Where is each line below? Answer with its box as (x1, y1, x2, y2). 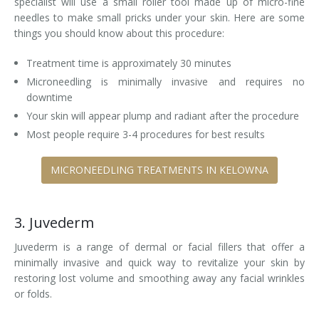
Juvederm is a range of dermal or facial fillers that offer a (14, 240, 305, 253)
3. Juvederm (14, 213, 98, 232)
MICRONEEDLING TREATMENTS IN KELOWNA (51, 163, 268, 177)
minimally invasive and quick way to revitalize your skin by (14, 256, 305, 269)
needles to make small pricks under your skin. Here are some (14, 11, 305, 24)
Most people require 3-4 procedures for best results (26, 127, 268, 141)
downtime (26, 90, 75, 104)
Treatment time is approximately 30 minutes (26, 56, 234, 70)
